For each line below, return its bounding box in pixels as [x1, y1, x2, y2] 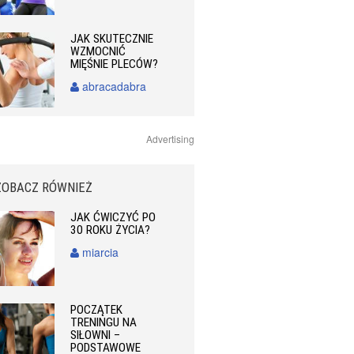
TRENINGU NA [70, 315, 137, 330]
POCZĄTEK [70, 303, 123, 318]
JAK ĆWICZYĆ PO [70, 210, 156, 225]
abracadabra [79, 77, 147, 94]
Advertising [146, 132, 194, 146]
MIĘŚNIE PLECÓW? [70, 56, 159, 71]
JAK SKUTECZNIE [70, 31, 154, 46]
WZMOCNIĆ [70, 43, 126, 58]
